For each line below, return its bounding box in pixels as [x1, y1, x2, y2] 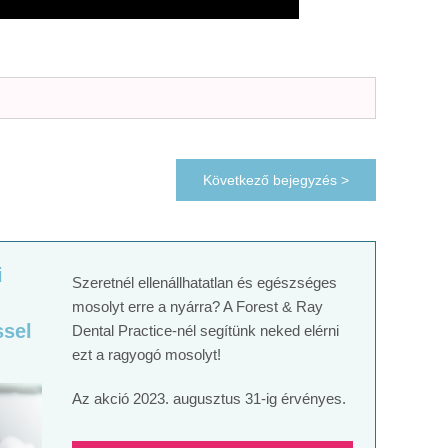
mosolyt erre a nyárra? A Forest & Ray [72, 297, 324, 315]
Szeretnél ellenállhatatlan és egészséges [72, 273, 338, 291]
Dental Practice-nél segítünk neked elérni [72, 321, 340, 339]
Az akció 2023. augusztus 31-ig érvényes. [72, 389, 347, 407]
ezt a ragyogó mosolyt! [72, 345, 222, 363]
